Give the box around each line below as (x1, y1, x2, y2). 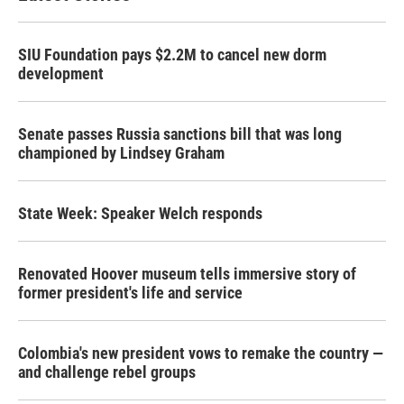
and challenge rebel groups (18, 362, 196, 381)
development (18, 63, 104, 83)
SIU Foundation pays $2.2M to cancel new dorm (18, 44, 326, 64)
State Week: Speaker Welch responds (18, 203, 262, 223)
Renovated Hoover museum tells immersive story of (18, 263, 356, 283)
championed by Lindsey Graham (18, 142, 225, 162)
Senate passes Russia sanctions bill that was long (18, 124, 342, 143)
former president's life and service (18, 282, 243, 302)
